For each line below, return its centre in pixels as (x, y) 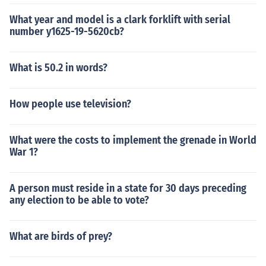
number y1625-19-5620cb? (67, 31)
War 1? (24, 152)
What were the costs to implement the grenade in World (133, 140)
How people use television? (70, 104)
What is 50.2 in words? (58, 68)
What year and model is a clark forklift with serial (120, 20)
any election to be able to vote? (79, 200)
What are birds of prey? (61, 236)
